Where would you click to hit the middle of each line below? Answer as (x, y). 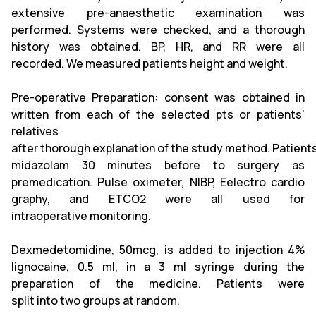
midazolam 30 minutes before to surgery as (158, 165)
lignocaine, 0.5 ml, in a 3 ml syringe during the (158, 267)
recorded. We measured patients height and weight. (150, 63)
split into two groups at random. (96, 300)
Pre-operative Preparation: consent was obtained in (158, 97)
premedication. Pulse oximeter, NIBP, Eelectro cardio (158, 182)
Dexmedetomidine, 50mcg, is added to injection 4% (158, 250)
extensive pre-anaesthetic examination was (158, 13)
